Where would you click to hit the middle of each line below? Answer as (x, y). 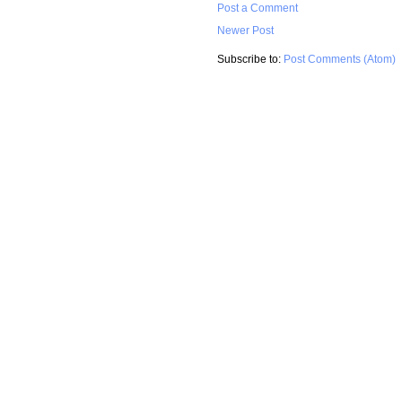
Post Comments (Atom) (340, 59)
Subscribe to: (250, 59)
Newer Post (245, 30)
